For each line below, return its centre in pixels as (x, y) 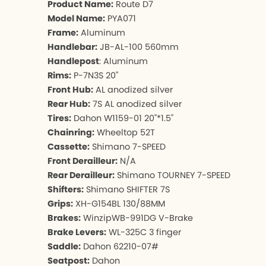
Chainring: (71, 132)
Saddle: (64, 246)
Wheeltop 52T (125, 132)
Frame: (63, 32)
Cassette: (69, 146)
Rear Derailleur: (81, 175)
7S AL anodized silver (136, 104)
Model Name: (76, 18)
